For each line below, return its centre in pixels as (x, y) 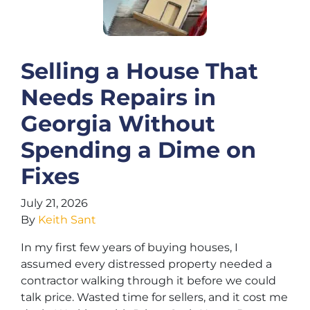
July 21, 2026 (54, 203)
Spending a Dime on (138, 150)
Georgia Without (118, 124)
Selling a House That (139, 71)
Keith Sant (67, 220)
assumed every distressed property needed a (146, 264)
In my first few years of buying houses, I (129, 247)
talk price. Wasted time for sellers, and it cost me (154, 297)
